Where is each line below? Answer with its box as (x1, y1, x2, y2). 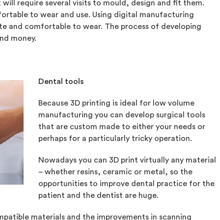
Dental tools (38, 78, 84, 85)
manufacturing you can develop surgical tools (38, 111, 205, 119)
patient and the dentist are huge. (38, 192, 159, 199)
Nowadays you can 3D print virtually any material (38, 156, 216, 164)
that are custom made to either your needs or (38, 123, 205, 131)
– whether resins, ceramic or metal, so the (38, 168, 192, 176)
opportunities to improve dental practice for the (38, 180, 215, 188)
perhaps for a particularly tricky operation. (38, 135, 192, 142)
